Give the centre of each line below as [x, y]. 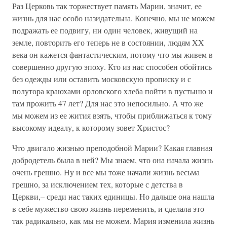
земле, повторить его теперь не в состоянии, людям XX [108, 42]
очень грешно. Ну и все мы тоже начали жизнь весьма [106, 172]
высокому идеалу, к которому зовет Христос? [91, 127]
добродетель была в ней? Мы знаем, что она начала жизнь [112, 160]
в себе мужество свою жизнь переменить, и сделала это [108, 209]
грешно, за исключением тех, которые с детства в [98, 184]
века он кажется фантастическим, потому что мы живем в [112, 54]
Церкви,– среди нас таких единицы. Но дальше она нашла [113, 196]
